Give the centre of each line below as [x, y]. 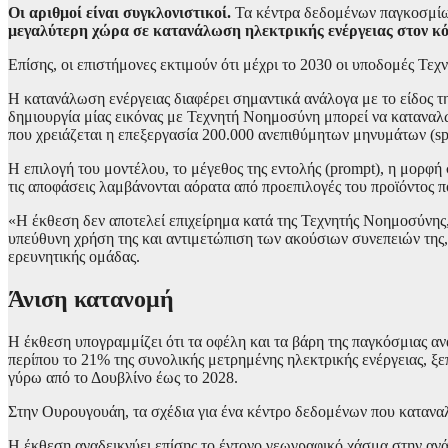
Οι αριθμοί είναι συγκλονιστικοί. [119, 12]
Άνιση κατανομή [91, 298]
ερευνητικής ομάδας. [74, 256]
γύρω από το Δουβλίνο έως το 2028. [123, 377]
